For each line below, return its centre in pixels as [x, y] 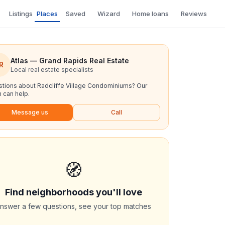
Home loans [150, 14]
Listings [21, 13]
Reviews [194, 14]
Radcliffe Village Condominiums [85, 86]
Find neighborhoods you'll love [73, 192]
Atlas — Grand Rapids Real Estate [70, 61]
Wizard [109, 14]
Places [47, 13]
